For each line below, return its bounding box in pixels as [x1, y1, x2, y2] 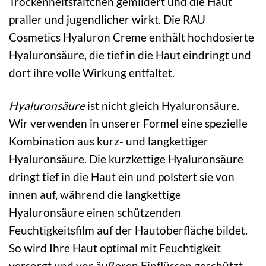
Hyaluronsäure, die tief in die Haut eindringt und [9, 48, 251, 62]
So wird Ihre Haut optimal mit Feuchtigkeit [9, 240, 221, 255]
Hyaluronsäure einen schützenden [9, 205, 181, 219]
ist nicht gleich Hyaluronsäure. [85, 98, 239, 112]
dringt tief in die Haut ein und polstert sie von [9, 169, 235, 183]
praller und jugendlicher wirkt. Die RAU [9, 12, 205, 26]
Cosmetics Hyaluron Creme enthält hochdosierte [9, 30, 254, 44]
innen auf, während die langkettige [9, 187, 181, 201]
